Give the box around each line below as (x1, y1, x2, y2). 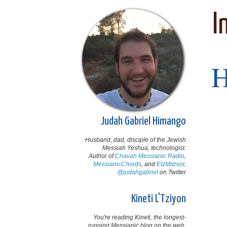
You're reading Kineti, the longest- (93, 214, 186, 221)
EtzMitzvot (157, 161, 184, 168)
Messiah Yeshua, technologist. (102, 144, 186, 152)
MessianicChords (93, 161, 141, 168)
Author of (89, 153, 115, 160)
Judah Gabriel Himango (100, 116, 186, 127)
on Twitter (158, 169, 186, 176)
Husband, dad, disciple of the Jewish (85, 136, 186, 143)
